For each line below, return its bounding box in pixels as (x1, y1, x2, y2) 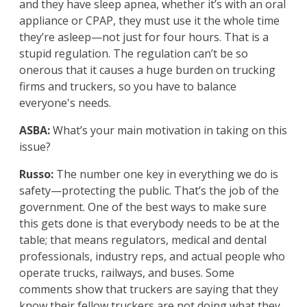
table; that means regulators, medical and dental (19, 232, 267, 248)
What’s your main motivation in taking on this (50, 123, 287, 138)
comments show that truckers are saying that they (19, 282, 278, 297)
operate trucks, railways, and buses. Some (19, 265, 234, 281)
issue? (19, 139, 51, 155)
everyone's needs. (19, 95, 111, 111)
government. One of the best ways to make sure (19, 199, 267, 215)
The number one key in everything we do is (53, 167, 278, 182)
